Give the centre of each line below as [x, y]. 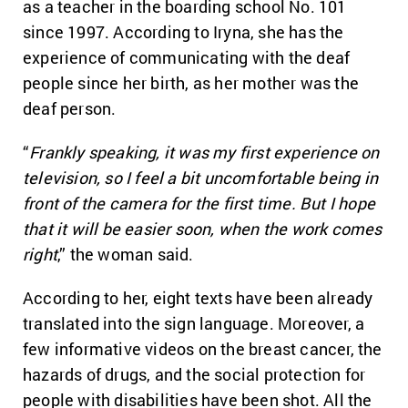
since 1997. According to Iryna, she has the [184, 32]
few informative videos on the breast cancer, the [203, 349]
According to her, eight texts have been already [198, 298]
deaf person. [70, 108]
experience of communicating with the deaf [187, 57]
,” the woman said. [126, 254]
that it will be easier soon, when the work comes [203, 229]
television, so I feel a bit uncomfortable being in [201, 178]
